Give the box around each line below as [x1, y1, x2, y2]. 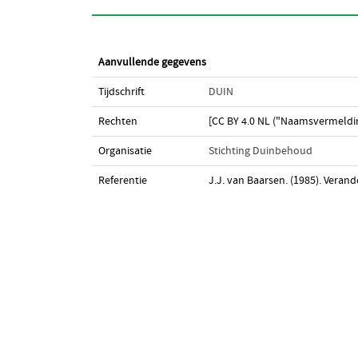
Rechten [97, 115, 137, 128]
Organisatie [97, 145, 152, 157]
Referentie [97, 174, 147, 187]
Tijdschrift [97, 86, 145, 98]
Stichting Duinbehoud [208, 145, 312, 157]
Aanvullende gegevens [97, 56, 206, 69]
